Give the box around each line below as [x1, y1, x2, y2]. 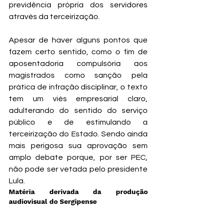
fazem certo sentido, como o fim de [9, 48, 148, 56]
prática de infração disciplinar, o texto [9, 83, 148, 91]
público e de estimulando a [9, 118, 148, 127]
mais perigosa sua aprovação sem [9, 142, 148, 150]
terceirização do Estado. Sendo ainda [9, 130, 148, 138]
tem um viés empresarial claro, [9, 95, 148, 103]
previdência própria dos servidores [9, 1, 148, 9]
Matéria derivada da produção [9, 188, 148, 196]
